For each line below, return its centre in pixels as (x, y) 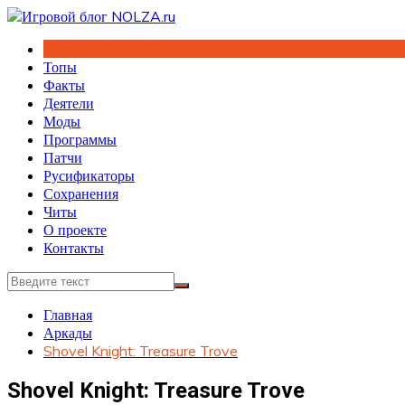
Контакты (74, 248)
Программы (80, 139)
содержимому (49, 52)
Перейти (33, 15)
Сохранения (81, 193)
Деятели (69, 103)
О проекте (75, 230)
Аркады (68, 333)
